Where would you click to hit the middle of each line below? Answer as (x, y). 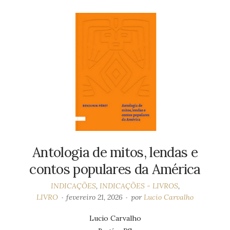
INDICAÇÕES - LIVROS (139, 186)
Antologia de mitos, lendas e (115, 152)
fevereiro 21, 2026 (94, 197)
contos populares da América (115, 169)
